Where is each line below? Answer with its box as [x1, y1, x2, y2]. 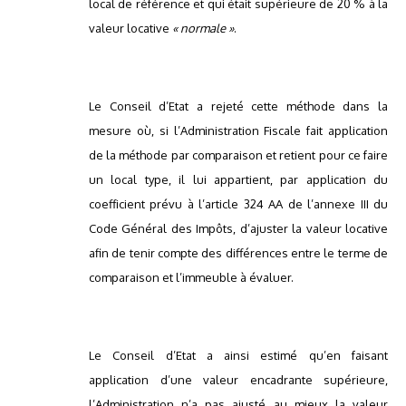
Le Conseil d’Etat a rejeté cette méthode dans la [89, 99, 388, 114]
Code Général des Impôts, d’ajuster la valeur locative [89, 221, 388, 237]
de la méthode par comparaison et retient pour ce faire [89, 148, 388, 163]
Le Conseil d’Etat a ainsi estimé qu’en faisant [89, 348, 388, 363]
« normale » [172, 21, 234, 36]
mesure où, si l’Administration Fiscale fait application [89, 123, 388, 139]
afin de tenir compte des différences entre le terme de [89, 246, 388, 261]
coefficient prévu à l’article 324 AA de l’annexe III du [89, 197, 388, 212]
